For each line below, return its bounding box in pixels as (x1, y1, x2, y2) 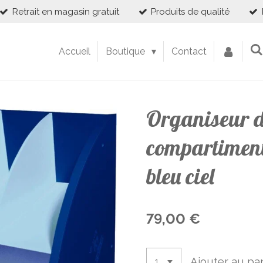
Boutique (106, 45, 148, 57)
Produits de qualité (151, 6, 230, 17)
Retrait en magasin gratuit (12, 6, 119, 17)
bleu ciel (146, 162, 214, 190)
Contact (171, 45, 207, 57)
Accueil (59, 45, 91, 57)
